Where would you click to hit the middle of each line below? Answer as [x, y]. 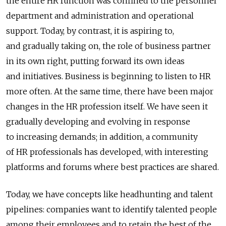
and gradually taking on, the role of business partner [108, 46]
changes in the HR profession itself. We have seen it [107, 107]
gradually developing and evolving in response [98, 122]
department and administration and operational [100, 16]
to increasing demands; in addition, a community [102, 137]
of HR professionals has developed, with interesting [107, 152]
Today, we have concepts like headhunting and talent [109, 194]
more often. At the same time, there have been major [110, 92]
